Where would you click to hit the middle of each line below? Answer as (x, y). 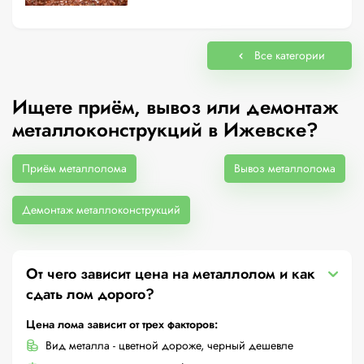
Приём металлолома (74, 168)
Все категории (289, 55)
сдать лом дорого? (90, 294)
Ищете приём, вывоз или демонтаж (175, 107)
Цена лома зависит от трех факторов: (122, 324)
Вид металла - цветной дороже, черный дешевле (169, 345)
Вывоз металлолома (285, 168)
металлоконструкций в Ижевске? (165, 130)
